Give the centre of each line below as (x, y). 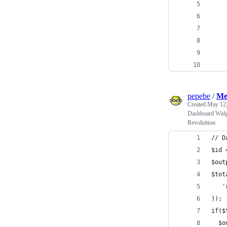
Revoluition (201, 122)
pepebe (199, 96)
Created (197, 104)
